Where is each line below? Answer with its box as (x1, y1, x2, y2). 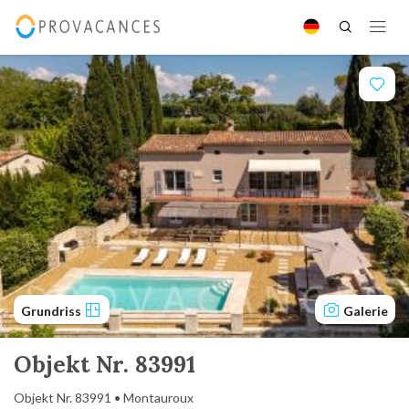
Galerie (343, 303, 388, 319)
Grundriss (21, 303, 84, 319)
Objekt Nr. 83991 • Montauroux (14, 390, 194, 405)
